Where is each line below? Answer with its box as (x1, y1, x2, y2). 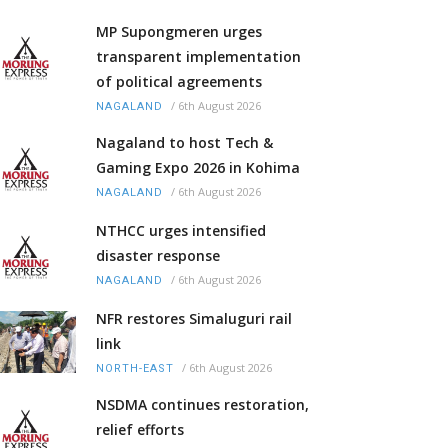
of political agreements (96, 72, 262, 92)
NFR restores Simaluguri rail (96, 309, 292, 329)
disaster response (96, 246, 220, 266)
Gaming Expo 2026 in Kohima (96, 158, 300, 178)
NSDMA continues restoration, (96, 395, 309, 415)
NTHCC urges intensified (96, 221, 266, 241)
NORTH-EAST (96, 362, 174, 376)
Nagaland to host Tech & (96, 133, 273, 153)
